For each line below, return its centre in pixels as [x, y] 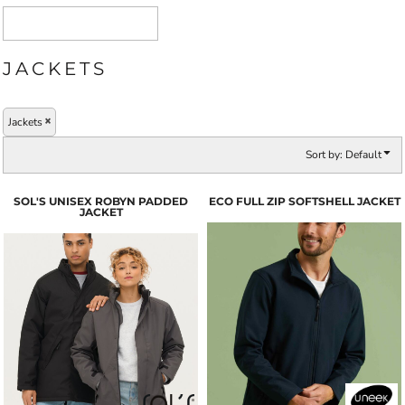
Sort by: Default [344, 154]
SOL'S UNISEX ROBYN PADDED [101, 201]
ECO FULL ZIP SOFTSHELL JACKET [304, 201]
